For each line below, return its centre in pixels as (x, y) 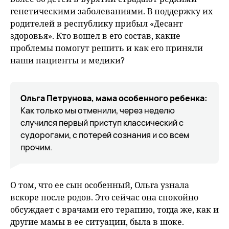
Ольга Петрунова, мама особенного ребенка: (114, 98)
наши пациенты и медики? (67, 60)
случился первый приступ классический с (102, 123)
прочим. (36, 147)
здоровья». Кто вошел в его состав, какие (95, 36)
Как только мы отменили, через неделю (98, 110)
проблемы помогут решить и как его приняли (107, 48)
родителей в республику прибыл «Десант (97, 24)
